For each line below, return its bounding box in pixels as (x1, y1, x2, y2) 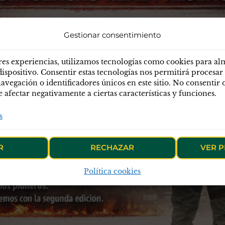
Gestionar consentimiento (64, 30, 161, 40)
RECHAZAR (90, 143, 135, 152)
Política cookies (84, 166, 141, 176)
